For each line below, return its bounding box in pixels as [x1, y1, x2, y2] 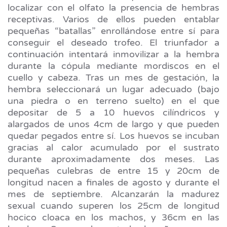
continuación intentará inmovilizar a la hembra [8, 48, 219, 60]
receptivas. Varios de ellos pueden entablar [8, 13, 219, 25]
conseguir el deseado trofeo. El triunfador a [8, 36, 219, 48]
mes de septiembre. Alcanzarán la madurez [8, 188, 219, 200]
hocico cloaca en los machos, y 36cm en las [8, 211, 219, 223]
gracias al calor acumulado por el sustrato [8, 141, 219, 153]
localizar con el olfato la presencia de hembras [8, 2, 219, 13]
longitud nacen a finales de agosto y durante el [8, 176, 219, 188]
